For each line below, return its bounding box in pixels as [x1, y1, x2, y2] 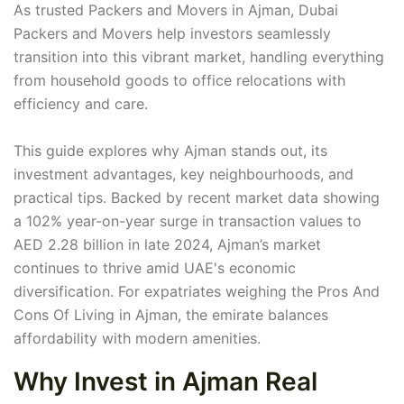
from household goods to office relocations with [14, 71, 345, 90]
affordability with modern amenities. [14, 329, 261, 348]
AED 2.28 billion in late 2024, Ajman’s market [14, 235, 321, 254]
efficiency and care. [14, 95, 148, 114]
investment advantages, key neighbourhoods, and [14, 165, 353, 184]
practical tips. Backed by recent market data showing [14, 188, 380, 207]
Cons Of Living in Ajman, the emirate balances [14, 306, 328, 325]
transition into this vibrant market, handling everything [14, 48, 384, 67]
